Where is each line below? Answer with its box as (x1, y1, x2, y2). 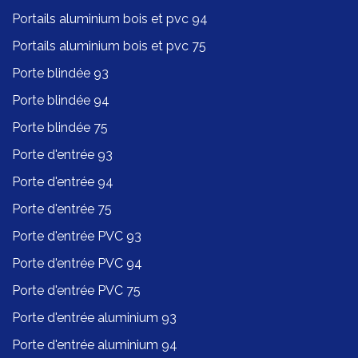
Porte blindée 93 (12, 65, 109, 81)
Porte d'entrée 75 (12, 201, 112, 217)
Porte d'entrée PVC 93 (12, 228, 141, 244)
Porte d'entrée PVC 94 (12, 255, 142, 271)
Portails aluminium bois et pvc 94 (12, 10, 208, 26)
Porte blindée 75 (12, 119, 108, 135)
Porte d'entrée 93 (12, 146, 113, 162)
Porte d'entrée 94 (12, 173, 113, 189)
